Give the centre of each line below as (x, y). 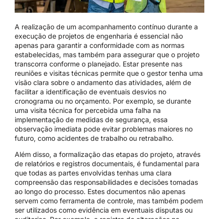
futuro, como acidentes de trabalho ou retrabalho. (94, 138)
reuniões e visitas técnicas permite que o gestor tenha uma (109, 73)
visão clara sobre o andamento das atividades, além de (103, 82)
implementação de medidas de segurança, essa (91, 119)
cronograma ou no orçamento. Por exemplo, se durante (103, 101)
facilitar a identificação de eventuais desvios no (90, 91)
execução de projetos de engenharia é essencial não (99, 36)
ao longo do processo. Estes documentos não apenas (100, 192)
